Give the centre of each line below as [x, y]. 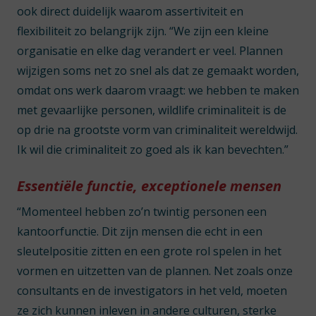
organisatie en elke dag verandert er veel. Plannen [150, 51]
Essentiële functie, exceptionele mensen [149, 186]
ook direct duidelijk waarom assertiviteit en [130, 11]
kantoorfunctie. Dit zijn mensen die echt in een [140, 231]
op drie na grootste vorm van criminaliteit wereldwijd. [157, 130]
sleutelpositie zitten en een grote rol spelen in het [149, 251]
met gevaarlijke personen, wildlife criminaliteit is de [152, 110]
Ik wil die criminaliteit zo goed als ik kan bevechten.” [153, 150]
